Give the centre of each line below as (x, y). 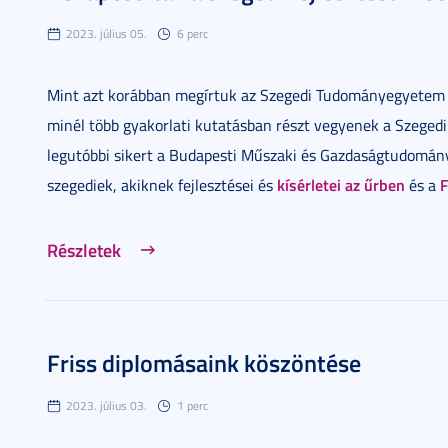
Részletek (84, 250)
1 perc (192, 405)
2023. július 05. (106, 33)
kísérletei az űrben (341, 184)
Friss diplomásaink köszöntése (204, 363)
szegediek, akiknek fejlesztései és (162, 185)
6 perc (192, 33)
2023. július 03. (106, 405)
